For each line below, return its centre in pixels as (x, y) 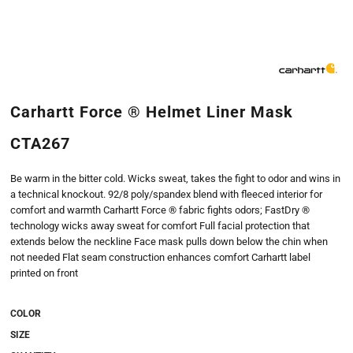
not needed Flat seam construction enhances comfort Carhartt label (160, 257)
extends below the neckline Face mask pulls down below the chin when (169, 242)
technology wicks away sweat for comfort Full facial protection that (160, 226)
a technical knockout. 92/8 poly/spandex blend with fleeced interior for (166, 194)
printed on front (44, 273)
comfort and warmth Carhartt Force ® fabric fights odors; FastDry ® (160, 210)
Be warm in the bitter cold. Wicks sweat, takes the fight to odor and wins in (175, 178)
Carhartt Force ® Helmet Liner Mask (152, 112)
